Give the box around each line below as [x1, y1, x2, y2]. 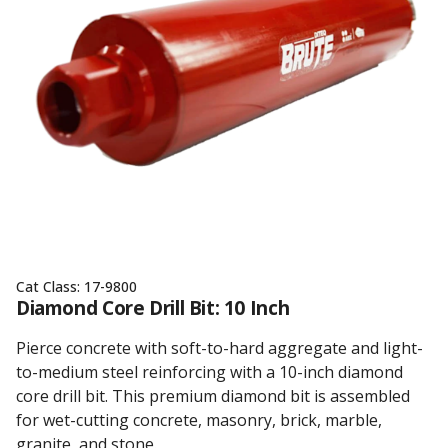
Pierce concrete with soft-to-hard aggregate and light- [16, 337, 423, 359]
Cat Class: [16, 277, 84, 296]
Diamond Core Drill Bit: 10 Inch [16, 295, 290, 321]
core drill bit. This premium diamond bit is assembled [16, 385, 410, 407]
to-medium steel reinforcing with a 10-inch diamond [16, 361, 403, 383]
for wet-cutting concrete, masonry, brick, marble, [16, 409, 382, 431]
